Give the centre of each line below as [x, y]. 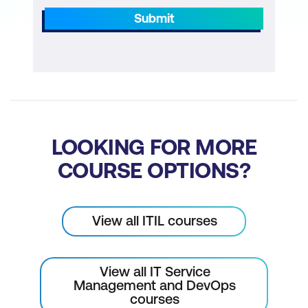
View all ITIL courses [155, 220]
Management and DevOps [155, 285]
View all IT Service [155, 271]
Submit [154, 18]
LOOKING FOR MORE [154, 146]
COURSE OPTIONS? [154, 170]
